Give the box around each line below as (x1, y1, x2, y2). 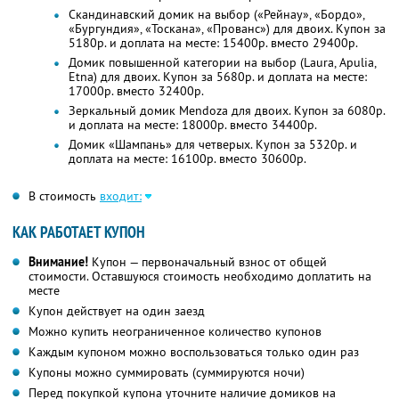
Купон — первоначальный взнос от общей (88, 254, 327, 271)
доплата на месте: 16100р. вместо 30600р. (68, 151, 306, 167)
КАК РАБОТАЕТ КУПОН (12, 222, 145, 243)
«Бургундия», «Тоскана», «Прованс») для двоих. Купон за (68, 20, 386, 37)
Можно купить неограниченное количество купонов (28, 323, 322, 340)
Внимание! (28, 254, 88, 271)
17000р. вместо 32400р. (68, 83, 204, 100)
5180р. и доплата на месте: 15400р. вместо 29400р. (68, 35, 358, 52)
